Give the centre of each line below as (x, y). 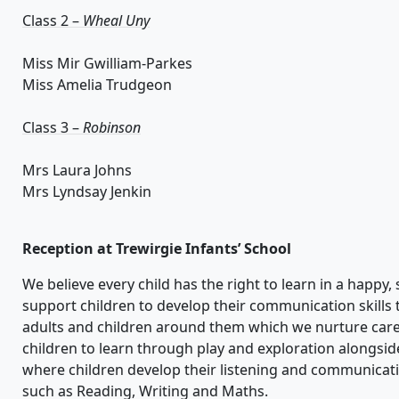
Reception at (69, 249)
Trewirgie (149, 249)
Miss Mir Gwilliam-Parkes (107, 64)
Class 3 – (53, 128)
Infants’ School (236, 249)
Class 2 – (53, 21)
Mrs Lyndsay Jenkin (87, 192)
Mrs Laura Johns (77, 171)
